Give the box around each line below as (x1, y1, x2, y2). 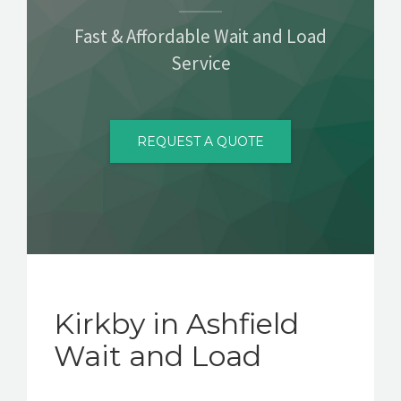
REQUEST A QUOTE (137, 132, 264, 149)
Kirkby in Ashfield (54, 305, 299, 341)
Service (170, 50, 231, 75)
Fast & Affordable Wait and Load (74, 23, 327, 48)
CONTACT (21, 13, 84, 30)
